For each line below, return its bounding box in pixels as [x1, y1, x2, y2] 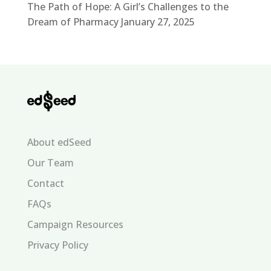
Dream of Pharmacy [27, 15, 119, 29]
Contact [27, 177, 64, 191]
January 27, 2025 [120, 15, 195, 29]
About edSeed [27, 135, 91, 149]
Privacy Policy [27, 238, 88, 252]
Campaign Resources [27, 218, 123, 232]
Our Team [27, 156, 74, 170]
